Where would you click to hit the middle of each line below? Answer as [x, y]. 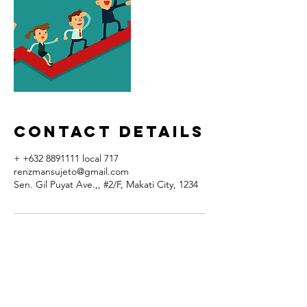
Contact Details [109, 132]
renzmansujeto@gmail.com [71, 171]
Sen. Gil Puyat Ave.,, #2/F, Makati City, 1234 [106, 184]
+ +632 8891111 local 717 [66, 158]
